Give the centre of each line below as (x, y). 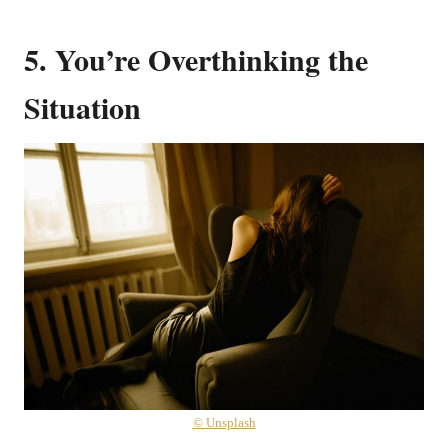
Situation (82, 106)
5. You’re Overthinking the (196, 58)
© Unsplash (224, 422)
